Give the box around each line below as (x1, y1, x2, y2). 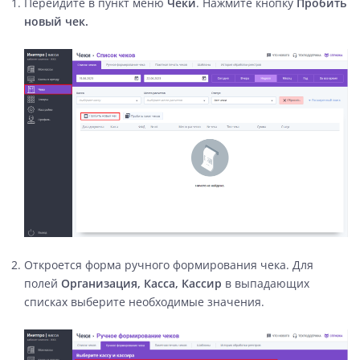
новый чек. (24, 14, 88, 29)
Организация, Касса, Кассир (61, 275, 222, 291)
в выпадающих (222, 275, 309, 291)
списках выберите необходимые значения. (24, 293, 264, 309)
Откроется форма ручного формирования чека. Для (24, 256, 313, 272)
